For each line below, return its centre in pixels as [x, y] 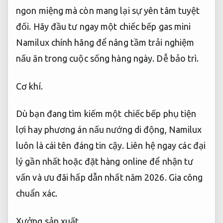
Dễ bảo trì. [178, 58]
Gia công [186, 177]
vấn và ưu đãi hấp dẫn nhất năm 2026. [92, 177]
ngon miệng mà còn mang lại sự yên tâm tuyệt [108, 11]
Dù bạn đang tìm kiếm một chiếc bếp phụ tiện [106, 114]
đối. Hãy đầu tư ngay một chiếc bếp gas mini [104, 27]
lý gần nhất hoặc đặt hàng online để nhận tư [105, 162]
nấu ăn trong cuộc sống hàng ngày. [86, 58]
